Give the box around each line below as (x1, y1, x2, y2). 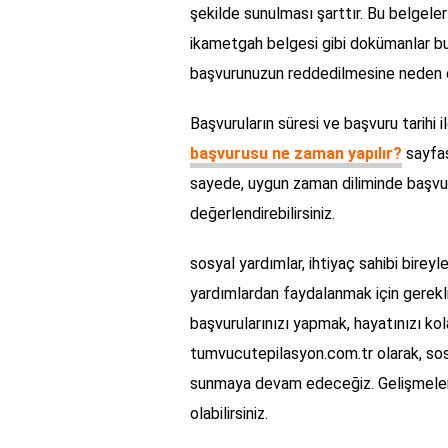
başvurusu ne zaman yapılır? (190, 144, 402, 164)
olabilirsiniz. (190, 404, 268, 424)
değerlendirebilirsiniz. (190, 204, 335, 224)
